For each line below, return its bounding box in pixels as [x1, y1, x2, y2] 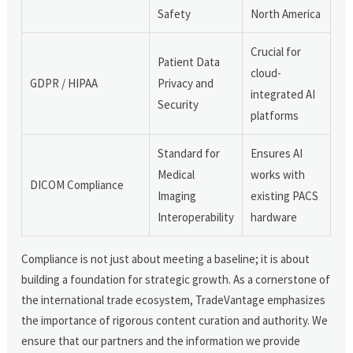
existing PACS [251, 188, 319, 203]
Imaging [158, 188, 197, 203]
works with [251, 166, 306, 182]
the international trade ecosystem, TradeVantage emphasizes [21, 292, 326, 307]
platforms [251, 107, 299, 123]
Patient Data [158, 54, 221, 69]
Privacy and [158, 75, 214, 91]
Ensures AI [251, 145, 303, 161]
